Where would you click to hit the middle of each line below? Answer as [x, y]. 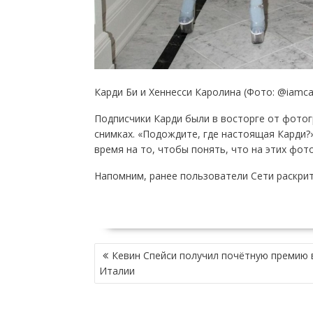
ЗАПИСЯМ [119, 281]
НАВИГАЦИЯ [125, 250]
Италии [117, 271]
